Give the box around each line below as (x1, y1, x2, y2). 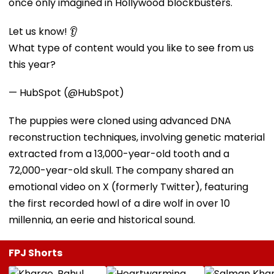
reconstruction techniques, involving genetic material (9, 130, 265, 144)
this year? (9, 57, 56, 72)
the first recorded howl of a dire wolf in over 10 (9, 196, 230, 210)
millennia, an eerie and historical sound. (9, 212, 195, 227)
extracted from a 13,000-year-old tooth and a (9, 146, 229, 161)
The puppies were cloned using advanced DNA (9, 113, 231, 128)
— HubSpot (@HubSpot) (9, 85, 124, 100)
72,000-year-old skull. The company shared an (9, 163, 234, 177)
